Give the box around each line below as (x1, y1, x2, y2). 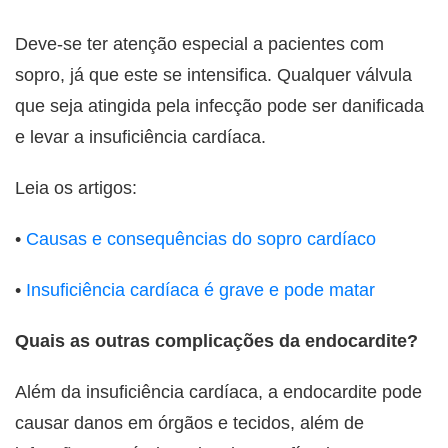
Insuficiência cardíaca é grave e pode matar (26, 280, 375, 301)
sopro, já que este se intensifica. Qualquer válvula (15, 65, 412, 86)
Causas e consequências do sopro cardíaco (26, 229, 376, 250)
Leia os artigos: (15, 178, 137, 199)
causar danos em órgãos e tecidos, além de (15, 413, 364, 434)
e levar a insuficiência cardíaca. (15, 127, 266, 148)
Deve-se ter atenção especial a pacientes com (15, 34, 384, 55)
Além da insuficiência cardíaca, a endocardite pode (15, 382, 422, 403)
